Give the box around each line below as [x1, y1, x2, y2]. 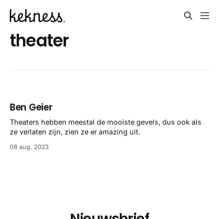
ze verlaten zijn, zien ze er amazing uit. [10, 128, 140, 136]
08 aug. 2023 [10, 143, 49, 151]
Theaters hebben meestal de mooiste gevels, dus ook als [10, 118, 201, 127]
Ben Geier [10, 101, 53, 114]
